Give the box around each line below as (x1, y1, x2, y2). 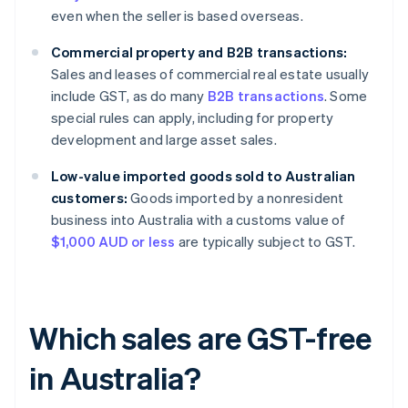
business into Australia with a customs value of (51, 210, 346, 229)
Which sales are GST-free (29, 318, 372, 358)
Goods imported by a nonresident (127, 189, 344, 208)
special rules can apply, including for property (51, 108, 334, 127)
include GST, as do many (51, 87, 208, 106)
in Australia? (29, 358, 201, 398)
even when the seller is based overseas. (51, 6, 303, 25)
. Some (324, 87, 368, 106)
